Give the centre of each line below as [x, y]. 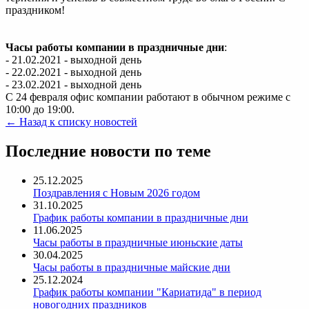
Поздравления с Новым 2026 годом [117, 193]
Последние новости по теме [108, 151]
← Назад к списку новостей [71, 122]
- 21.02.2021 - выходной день [73, 60]
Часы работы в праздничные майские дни [132, 268]
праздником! [35, 10]
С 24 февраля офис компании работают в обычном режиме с [148, 97]
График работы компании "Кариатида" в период [147, 292]
